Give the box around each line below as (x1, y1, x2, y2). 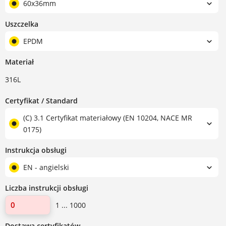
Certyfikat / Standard (5, 96, 78, 106)
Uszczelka (5, 19, 38, 29)
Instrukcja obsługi (5, 145, 67, 155)
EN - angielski (23, 162, 69, 173)
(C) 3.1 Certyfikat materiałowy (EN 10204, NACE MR (23, 113, 192, 123)
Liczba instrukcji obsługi (5, 183, 88, 193)
